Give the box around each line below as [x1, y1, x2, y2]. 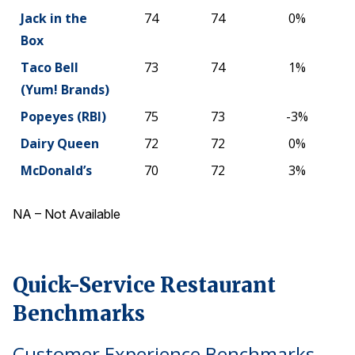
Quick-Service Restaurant [13, 272, 276, 299]
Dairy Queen [21, 134, 99, 152]
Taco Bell [21, 58, 78, 76]
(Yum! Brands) [21, 80, 109, 98]
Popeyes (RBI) [21, 107, 106, 125]
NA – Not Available [13, 205, 120, 222]
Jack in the [21, 9, 87, 27]
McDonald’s [21, 161, 92, 179]
